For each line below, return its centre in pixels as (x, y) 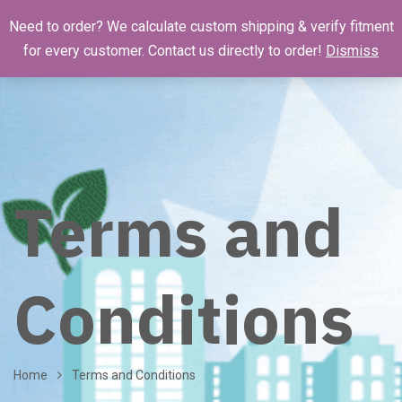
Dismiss (352, 51)
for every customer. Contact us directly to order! (175, 51)
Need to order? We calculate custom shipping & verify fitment (201, 26)
